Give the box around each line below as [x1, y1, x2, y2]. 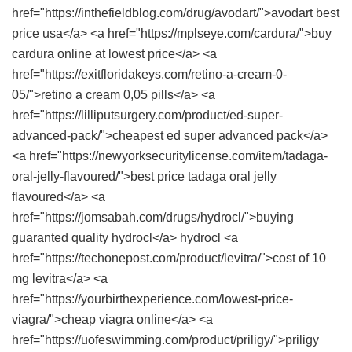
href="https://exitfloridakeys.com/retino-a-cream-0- [12, 68, 287, 82]
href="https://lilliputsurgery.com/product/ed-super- [12, 108, 283, 123]
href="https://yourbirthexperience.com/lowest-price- [12, 292, 293, 306]
